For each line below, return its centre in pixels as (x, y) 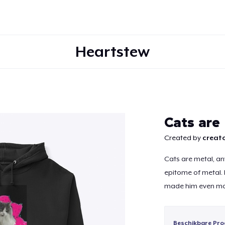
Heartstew (113, 51)
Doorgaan (113, 114)
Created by (183, 138)
